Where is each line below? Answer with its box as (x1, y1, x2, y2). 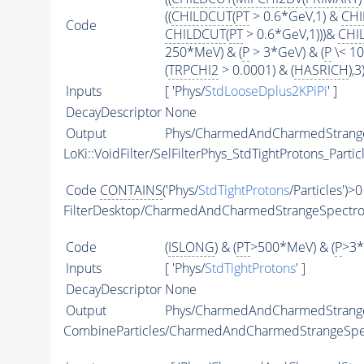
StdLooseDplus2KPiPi (204, 82, 327, 101)
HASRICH (293, 61, 349, 80)
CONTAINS (99, 181, 162, 200)
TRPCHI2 (167, 61, 219, 80)
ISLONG (167, 238, 214, 257)
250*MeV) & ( (164, 43, 242, 62)
